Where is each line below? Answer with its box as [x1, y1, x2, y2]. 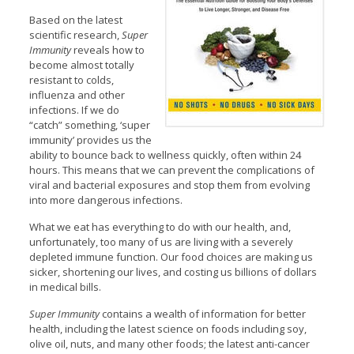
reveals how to [70, 42, 145, 57]
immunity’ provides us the [28, 132, 152, 147]
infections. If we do [28, 102, 119, 117]
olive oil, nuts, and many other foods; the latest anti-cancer [28, 336, 310, 351]
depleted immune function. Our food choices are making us [28, 249, 313, 264]
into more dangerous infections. [28, 192, 183, 207]
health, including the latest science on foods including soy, [28, 321, 307, 336]
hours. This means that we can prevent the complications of [28, 162, 314, 177]
